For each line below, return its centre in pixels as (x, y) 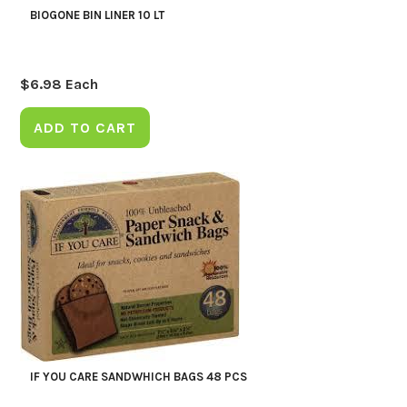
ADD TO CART (85, 127)
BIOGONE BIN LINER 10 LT (97, 15)
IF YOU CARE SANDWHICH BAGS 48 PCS (138, 377)
